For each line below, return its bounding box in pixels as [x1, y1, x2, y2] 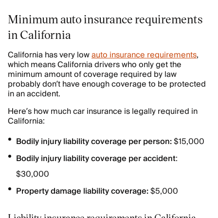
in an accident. [8, 87, 60, 101]
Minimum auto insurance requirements [8, 11, 202, 26]
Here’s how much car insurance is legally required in [8, 105, 198, 118]
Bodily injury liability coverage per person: [16, 135, 172, 148]
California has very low [8, 48, 91, 62]
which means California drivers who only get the [8, 58, 182, 72]
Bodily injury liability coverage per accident [16, 152, 176, 165]
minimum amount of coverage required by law [8, 68, 177, 81]
